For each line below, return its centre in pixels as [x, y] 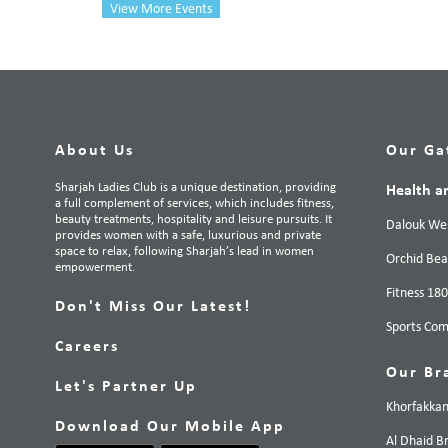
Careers [86, 347]
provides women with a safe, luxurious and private [187, 236]
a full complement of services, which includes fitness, [194, 204]
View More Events [161, 10]
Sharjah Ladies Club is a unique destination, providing [195, 188]
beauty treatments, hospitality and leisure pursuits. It [193, 220]
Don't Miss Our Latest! [152, 307]
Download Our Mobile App [169, 427]
